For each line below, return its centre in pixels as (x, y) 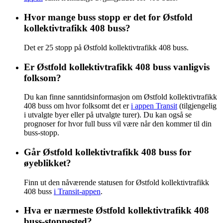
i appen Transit (154, 106)
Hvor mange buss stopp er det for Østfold (108, 17)
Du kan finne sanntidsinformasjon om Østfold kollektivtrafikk (120, 97)
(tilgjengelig (197, 106)
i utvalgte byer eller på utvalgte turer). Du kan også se (108, 115)
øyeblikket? (48, 163)
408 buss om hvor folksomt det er (77, 106)
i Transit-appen (77, 191)
